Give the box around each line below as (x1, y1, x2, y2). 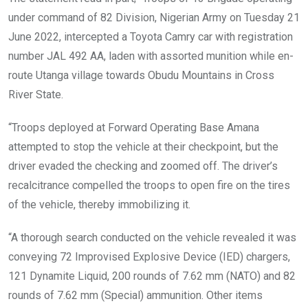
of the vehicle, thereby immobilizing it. (8, 198, 190, 212)
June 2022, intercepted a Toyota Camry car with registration (8, 30, 293, 44)
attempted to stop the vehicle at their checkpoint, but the (8, 140, 278, 154)
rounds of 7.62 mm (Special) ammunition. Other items (8, 289, 263, 302)
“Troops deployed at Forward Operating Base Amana (8, 121, 259, 135)
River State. (8, 88, 63, 102)
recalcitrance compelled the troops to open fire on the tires (8, 179, 290, 192)
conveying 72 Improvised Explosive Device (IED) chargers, (8, 250, 290, 264)
